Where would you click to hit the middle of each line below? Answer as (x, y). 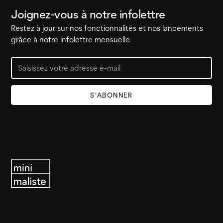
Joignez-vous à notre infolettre (88, 14)
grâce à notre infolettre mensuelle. (72, 39)
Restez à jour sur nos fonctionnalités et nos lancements (107, 28)
